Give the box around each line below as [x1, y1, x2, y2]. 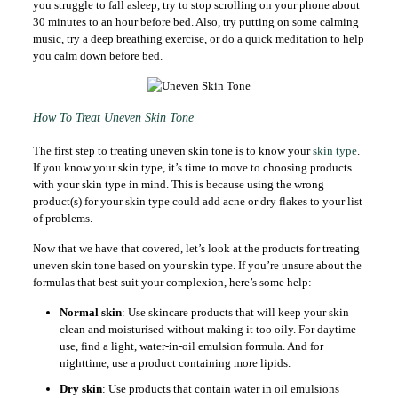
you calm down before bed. [32, 49, 163, 62]
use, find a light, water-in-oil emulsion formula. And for [59, 339, 323, 353]
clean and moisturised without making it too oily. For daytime [59, 322, 356, 336]
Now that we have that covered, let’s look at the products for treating [32, 242, 360, 255]
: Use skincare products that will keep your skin [121, 306, 349, 319]
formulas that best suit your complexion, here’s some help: [32, 275, 312, 289]
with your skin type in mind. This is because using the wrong [32, 178, 324, 191]
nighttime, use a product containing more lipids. [59, 356, 291, 370]
